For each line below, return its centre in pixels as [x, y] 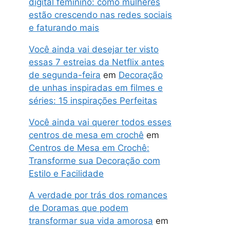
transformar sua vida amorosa [91, 221]
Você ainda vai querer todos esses [100, 122]
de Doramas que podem [79, 208]
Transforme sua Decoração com [94, 160]
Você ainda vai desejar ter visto [94, 49]
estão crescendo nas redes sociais [100, 15]
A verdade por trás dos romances [98, 195]
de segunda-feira [65, 75]
